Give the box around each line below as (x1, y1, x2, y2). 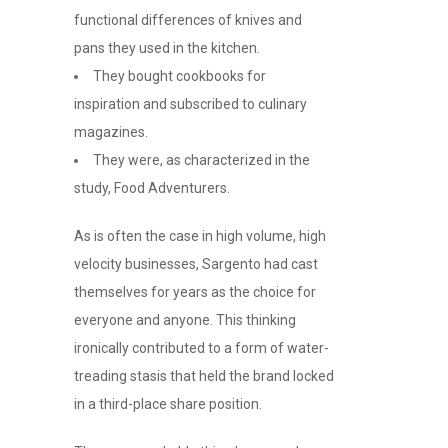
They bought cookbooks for (93, 67, 266, 84)
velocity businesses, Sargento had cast (74, 255, 318, 272)
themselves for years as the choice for (74, 283, 316, 300)
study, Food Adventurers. (74, 179, 230, 196)
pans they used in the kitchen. (74, 39, 260, 56)
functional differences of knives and (74, 11, 302, 28)
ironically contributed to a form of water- (74, 339, 329, 356)
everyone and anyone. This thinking (74, 311, 296, 328)
